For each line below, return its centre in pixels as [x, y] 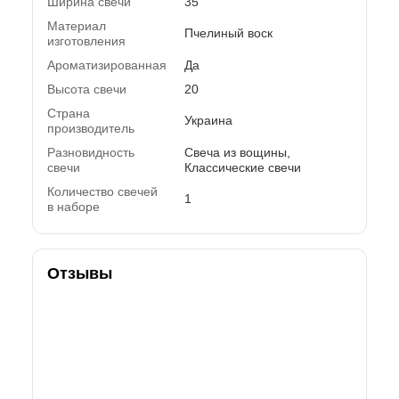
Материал [77, 25]
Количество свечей [102, 191]
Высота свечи [87, 89]
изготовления [86, 41]
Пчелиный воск [228, 33]
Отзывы [80, 273]
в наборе [73, 206]
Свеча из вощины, [237, 152]
